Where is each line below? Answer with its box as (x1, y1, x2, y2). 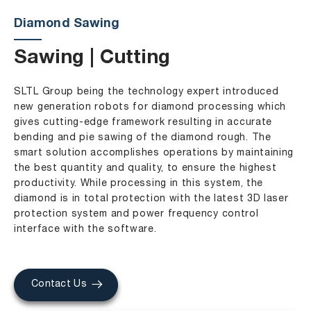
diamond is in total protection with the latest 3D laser (14, 194, 289, 203)
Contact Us (31, 280, 87, 289)
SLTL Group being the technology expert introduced (14, 87, 279, 96)
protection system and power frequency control (14, 210, 259, 219)
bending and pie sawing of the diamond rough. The (14, 133, 271, 142)
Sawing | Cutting (14, 49, 170, 69)
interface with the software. (14, 225, 157, 234)
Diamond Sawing (14, 18, 120, 31)
